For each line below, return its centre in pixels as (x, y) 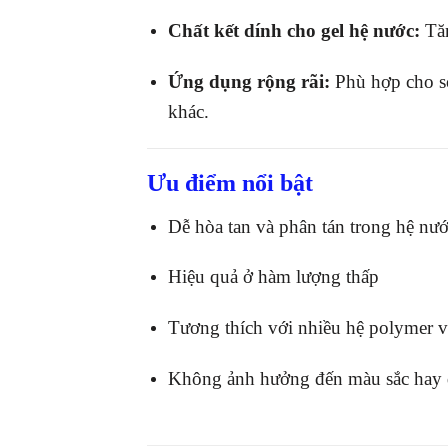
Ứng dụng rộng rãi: (248, 81)
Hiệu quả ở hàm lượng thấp (273, 277)
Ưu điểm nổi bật (230, 182)
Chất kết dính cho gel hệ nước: (293, 31)
